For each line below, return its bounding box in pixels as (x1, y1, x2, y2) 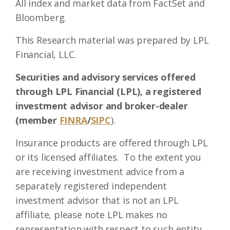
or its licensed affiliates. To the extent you (15, 151, 201, 163)
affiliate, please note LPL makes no (15, 208, 167, 221)
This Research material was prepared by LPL (15, 34, 209, 46)
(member (15, 114, 60, 126)
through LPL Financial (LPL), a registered (15, 85, 201, 98)
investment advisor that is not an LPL (15, 194, 179, 206)
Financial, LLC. (15, 48, 76, 61)
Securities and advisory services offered (15, 71, 196, 83)
